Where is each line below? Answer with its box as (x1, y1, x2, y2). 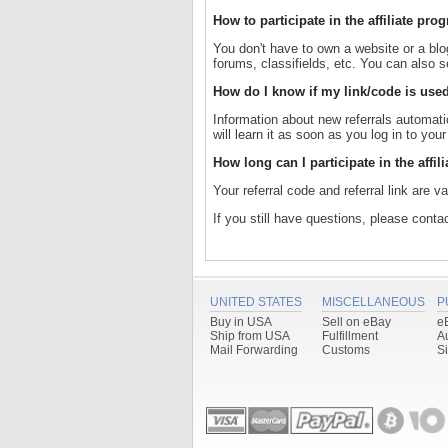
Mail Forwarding (210, 343, 298, 357)
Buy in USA (210, 315, 272, 329)
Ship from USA (210, 329, 290, 343)
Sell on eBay (322, 315, 391, 329)
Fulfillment (322, 329, 378, 343)
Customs (322, 343, 370, 357)
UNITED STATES (210, 295, 302, 309)
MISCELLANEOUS (322, 295, 425, 309)
